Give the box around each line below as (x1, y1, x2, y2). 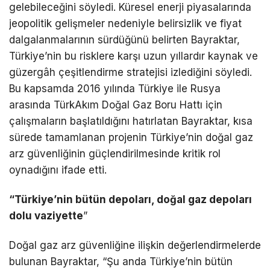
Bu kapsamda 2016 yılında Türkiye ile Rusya (9, 82, 221, 95)
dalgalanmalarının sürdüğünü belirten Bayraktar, (9, 33, 240, 46)
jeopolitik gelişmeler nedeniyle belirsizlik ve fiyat (9, 17, 242, 30)
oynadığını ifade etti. (9, 163, 107, 176)
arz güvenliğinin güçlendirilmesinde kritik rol (9, 147, 221, 160)
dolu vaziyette (9, 209, 83, 222)
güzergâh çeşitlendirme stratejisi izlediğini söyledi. (9, 66, 252, 78)
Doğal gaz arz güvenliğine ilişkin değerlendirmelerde (9, 239, 261, 251)
